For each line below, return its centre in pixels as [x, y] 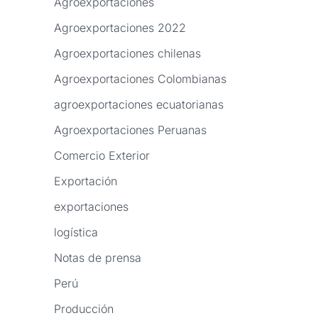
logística [76, 232]
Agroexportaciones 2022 [120, 28]
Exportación [86, 181]
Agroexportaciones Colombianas [140, 79]
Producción [84, 309]
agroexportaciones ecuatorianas [139, 105]
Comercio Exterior [102, 156]
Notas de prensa [98, 258]
